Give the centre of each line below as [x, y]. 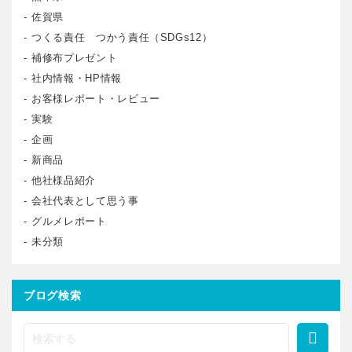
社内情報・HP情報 [77, 78]
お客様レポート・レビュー [96, 98]
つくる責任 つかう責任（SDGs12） [122, 37]
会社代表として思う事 [85, 200]
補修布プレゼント [75, 57]
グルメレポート [69, 221]
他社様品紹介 [64, 180]
